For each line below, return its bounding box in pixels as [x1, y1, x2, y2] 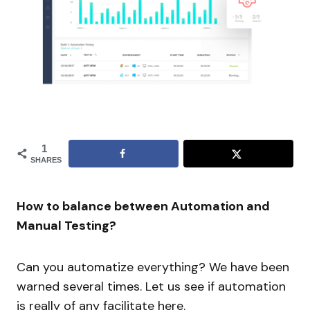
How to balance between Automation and [17, 198, 270, 215]
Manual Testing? [17, 217, 116, 235]
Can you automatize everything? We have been [17, 259, 289, 276]
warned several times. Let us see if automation [17, 278, 286, 295]
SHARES [30, 156, 62, 165]
